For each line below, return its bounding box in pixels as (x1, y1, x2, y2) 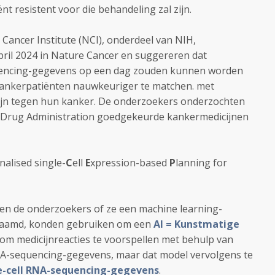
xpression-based (90, 156, 167, 169)
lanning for (176, 156, 227, 169)
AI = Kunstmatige (153, 217, 239, 231)
